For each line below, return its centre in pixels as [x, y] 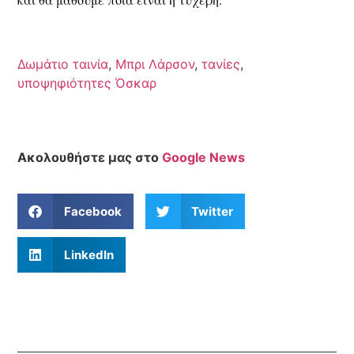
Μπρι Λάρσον [155, 64]
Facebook [92, 211]
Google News [204, 157]
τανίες [221, 64]
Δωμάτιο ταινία [63, 64]
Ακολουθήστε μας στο [90, 157]
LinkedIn [88, 254]
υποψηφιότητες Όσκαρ [87, 83]
